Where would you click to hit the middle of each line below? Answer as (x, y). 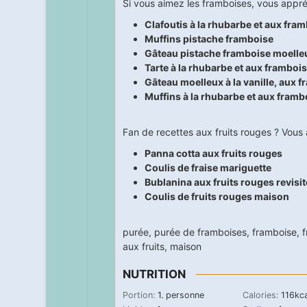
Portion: (140, 295)
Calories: (261, 295)
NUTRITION (154, 274)
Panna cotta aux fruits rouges (213, 153)
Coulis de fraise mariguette (208, 168)
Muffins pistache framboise (209, 39)
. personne (182, 295)
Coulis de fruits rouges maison (217, 197)
